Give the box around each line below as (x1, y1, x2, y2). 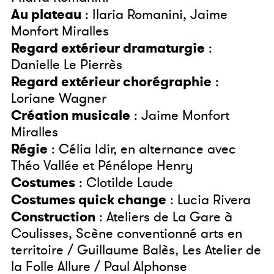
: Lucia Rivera (166, 191, 251, 210)
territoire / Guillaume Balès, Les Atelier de (11, 241, 261, 260)
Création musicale (11, 106, 130, 125)
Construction (11, 208, 95, 226)
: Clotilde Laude (75, 174, 173, 193)
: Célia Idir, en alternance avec (48, 140, 236, 159)
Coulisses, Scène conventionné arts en (11, 224, 242, 243)
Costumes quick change (11, 191, 166, 209)
